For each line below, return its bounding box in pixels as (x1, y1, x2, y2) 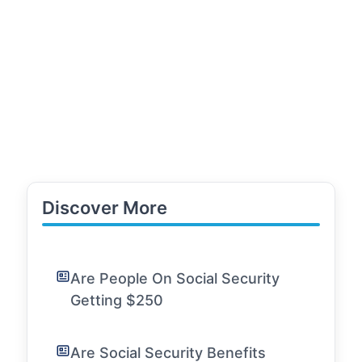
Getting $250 (70, 292, 163, 309)
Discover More (42, 197, 167, 218)
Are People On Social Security (70, 270, 280, 287)
